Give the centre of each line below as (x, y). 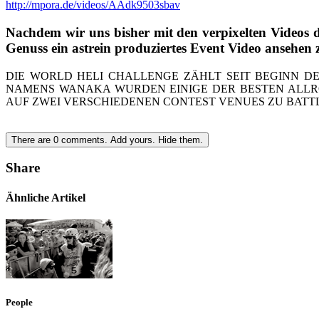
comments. (84, 140)
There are (32, 140)
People (19, 303)
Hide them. (181, 140)
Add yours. (133, 140)
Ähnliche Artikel (46, 197)
